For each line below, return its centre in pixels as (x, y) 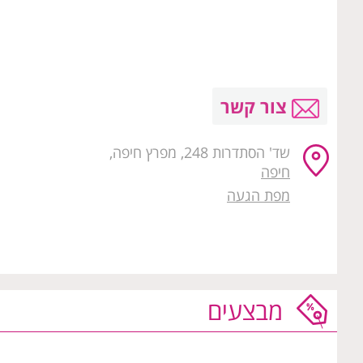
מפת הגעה (258, 196)
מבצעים (245, 311)
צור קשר (256, 107)
